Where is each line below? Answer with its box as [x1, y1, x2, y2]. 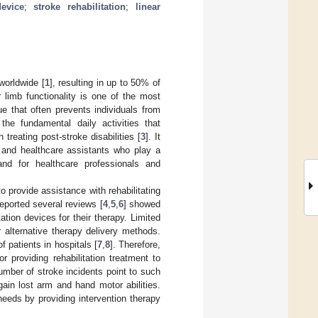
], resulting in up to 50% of [49, 77, 161, 88]
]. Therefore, [109, 238, 161, 250]
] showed [123, 198, 161, 209]
